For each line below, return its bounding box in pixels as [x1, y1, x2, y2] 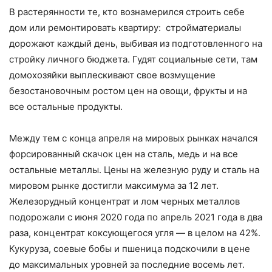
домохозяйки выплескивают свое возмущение [9, 69, 216, 81]
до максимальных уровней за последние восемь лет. [9, 258, 245, 270]
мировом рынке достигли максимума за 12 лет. [9, 179, 219, 191]
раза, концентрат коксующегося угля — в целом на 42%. [9, 226, 260, 239]
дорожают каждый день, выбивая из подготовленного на [9, 37, 262, 49]
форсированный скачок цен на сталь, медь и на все [9, 148, 238, 160]
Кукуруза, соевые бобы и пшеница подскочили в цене [9, 242, 250, 254]
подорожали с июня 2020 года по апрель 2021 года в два [9, 211, 262, 223]
